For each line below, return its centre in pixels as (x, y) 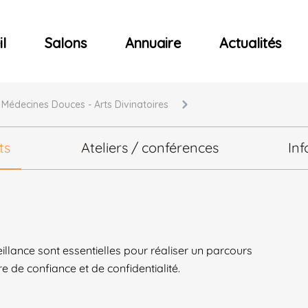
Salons (66, 43)
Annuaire (153, 43)
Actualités (250, 43)
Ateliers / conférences (150, 147)
